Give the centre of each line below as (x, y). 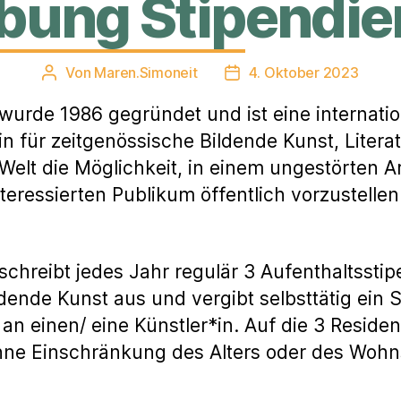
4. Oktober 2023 (303, 72)
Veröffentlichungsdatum (311, 74)
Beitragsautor (94, 74)
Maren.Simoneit (146, 72)
